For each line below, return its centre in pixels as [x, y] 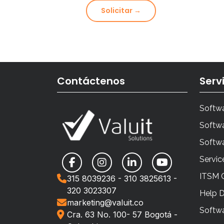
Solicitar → [121, 11]
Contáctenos [91, 81]
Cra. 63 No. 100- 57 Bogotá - [122, 214]
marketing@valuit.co [105, 202]
